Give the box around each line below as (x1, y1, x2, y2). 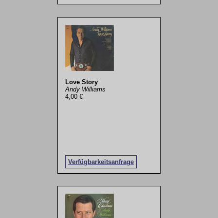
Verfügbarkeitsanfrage (68, 158, 134, 165)
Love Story (65, 78, 98, 86)
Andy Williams (65, 86, 106, 93)
